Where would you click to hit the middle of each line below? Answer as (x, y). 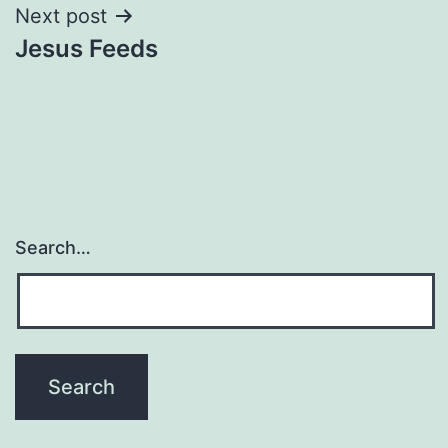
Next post (61, 15)
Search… (53, 248)
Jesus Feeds (86, 48)
